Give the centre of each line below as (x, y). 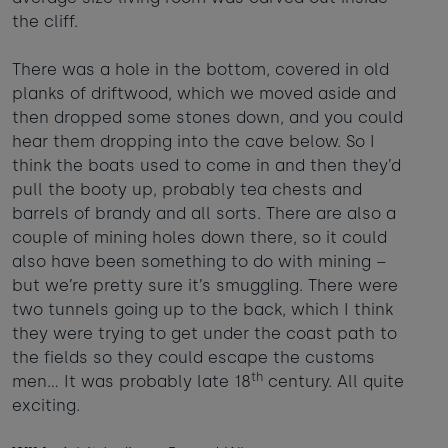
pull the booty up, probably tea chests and (187, 190)
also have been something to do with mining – (199, 262)
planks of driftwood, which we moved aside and (204, 94)
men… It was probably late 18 (131, 382)
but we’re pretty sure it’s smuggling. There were (205, 286)
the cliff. (45, 22)
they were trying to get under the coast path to (204, 334)
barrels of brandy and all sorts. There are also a (204, 214)
